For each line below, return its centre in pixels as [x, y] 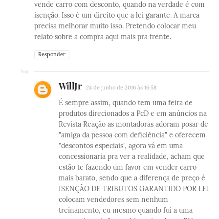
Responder [52, 55]
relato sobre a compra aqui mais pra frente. [103, 37]
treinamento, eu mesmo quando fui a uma [126, 210]
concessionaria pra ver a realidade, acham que [132, 157]
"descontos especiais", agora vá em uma [121, 146]
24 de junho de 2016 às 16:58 [121, 88]
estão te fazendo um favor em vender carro [128, 167]
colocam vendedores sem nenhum [113, 200]
